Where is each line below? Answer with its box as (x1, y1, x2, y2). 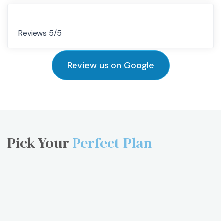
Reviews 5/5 (18, 28, 62, 38)
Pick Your (7, 133, 73, 153)
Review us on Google (67, 59, 154, 71)
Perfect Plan (73, 133, 152, 153)
